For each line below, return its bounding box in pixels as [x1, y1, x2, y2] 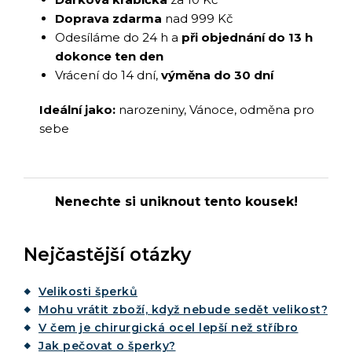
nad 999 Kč [162, 10, 233, 26]
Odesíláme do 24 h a [55, 29, 181, 45]
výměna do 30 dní [161, 67, 273, 82]
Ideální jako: [39, 101, 115, 117]
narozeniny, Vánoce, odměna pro [115, 101, 314, 117]
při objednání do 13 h [181, 29, 313, 45]
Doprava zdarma [55, 10, 162, 26]
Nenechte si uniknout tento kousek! [54, 193, 298, 209]
